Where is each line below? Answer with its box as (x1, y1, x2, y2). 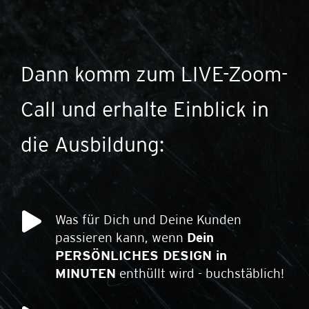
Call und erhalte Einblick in (21, 97, 269, 121)
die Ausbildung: (21, 132, 164, 156)
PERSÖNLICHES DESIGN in (55, 248, 227, 263)
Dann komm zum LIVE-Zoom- (21, 62, 288, 86)
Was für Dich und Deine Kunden (55, 212, 241, 227)
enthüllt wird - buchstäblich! (116, 266, 284, 281)
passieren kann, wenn (55, 230, 187, 245)
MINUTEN (55, 266, 116, 281)
